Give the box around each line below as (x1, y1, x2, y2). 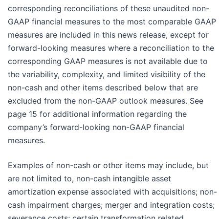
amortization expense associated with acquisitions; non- (8, 186, 217, 197)
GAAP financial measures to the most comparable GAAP (8, 16, 216, 26)
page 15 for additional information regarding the (8, 109, 187, 119)
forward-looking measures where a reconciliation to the (8, 43, 214, 53)
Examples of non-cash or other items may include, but (8, 160, 209, 170)
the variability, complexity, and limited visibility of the (8, 69, 205, 79)
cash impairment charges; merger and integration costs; (8, 199, 215, 210)
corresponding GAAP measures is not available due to (8, 56, 208, 66)
